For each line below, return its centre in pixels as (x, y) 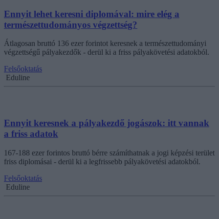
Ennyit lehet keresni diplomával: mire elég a (92, 14)
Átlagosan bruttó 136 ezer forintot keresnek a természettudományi (105, 44)
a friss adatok (31, 134)
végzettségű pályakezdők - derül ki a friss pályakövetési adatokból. (107, 52)
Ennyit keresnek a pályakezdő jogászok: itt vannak (107, 123)
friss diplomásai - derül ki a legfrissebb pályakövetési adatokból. (102, 161)
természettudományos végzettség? (71, 24)
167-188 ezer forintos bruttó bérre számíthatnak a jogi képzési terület (109, 153)
